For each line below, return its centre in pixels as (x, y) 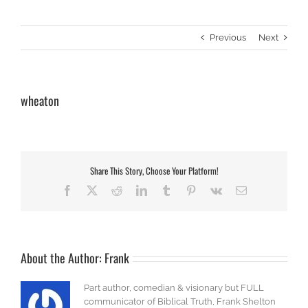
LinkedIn (166, 190)
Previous (228, 38)
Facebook (93, 190)
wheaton (40, 101)
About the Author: (63, 258)
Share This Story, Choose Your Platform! (154, 170)
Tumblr (187, 190)
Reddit (136, 190)
